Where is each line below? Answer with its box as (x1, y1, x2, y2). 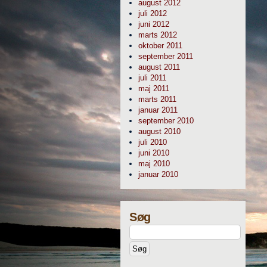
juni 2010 (138, 148, 169, 157)
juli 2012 (138, 9, 167, 18)
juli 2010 (138, 138, 167, 147)
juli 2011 (138, 73, 166, 82)
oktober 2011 (138, 41, 182, 50)
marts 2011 (138, 95, 176, 104)
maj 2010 (138, 159, 170, 168)
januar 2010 (138, 170, 178, 179)
